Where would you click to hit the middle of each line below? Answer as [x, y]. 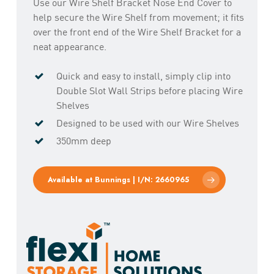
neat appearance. [69, 46]
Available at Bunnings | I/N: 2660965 [118, 180]
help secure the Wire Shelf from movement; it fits [138, 17]
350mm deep [83, 140]
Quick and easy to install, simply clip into [143, 75]
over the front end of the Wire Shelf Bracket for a [137, 31]
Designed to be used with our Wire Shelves [147, 122]
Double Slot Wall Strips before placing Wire [149, 90]
